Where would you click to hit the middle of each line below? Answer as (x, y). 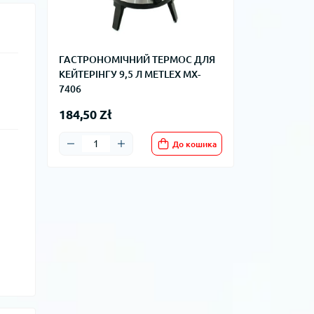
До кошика (194, 144)
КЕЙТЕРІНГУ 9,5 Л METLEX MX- (130, 74)
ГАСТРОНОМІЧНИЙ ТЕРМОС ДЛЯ (137, 60)
